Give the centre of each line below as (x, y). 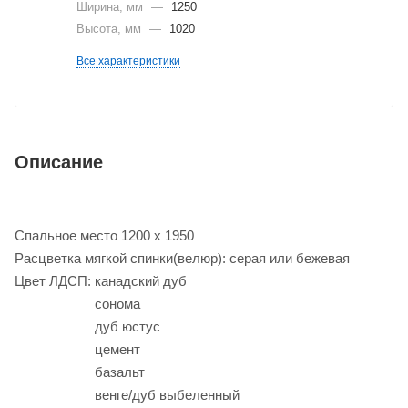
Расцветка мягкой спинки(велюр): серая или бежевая (182, 258)
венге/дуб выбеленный (127, 394)
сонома (77, 303)
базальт (80, 372)
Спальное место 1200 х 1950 (104, 235)
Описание (59, 162)
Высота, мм (111, 29)
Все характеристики (128, 61)
